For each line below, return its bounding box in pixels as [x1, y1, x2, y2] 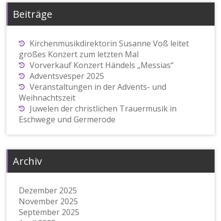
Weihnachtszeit [19, 92, 76, 104]
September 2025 [19, 207, 80, 218]
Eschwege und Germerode [19, 114, 116, 125]
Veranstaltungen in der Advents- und [30, 81, 167, 93]
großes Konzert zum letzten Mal [19, 49, 139, 60]
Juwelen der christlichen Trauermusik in [30, 103, 177, 114]
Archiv [13, 154, 42, 168]
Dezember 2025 [19, 185, 77, 196]
